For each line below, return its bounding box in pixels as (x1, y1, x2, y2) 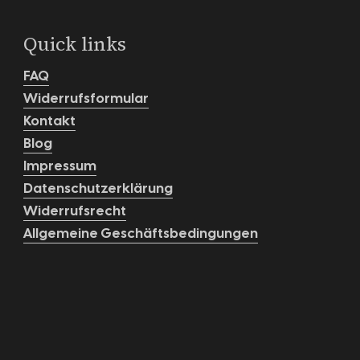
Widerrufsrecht (23, 202, 127, 219)
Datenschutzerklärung (23, 179, 174, 197)
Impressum (23, 157, 97, 174)
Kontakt (23, 112, 76, 129)
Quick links (23, 31, 127, 57)
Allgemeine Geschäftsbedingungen (23, 224, 259, 242)
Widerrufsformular (23, 89, 149, 107)
